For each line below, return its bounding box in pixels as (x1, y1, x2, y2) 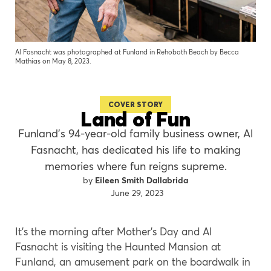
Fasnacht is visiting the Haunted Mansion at (15, 240, 221, 253)
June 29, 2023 (111, 187, 163, 198)
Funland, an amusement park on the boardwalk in (15, 255, 250, 268)
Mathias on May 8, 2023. (15, 56, 91, 65)
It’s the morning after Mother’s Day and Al (15, 224, 212, 238)
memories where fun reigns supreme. (44, 158, 227, 173)
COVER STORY (108, 99, 163, 109)
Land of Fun (80, 106, 191, 132)
